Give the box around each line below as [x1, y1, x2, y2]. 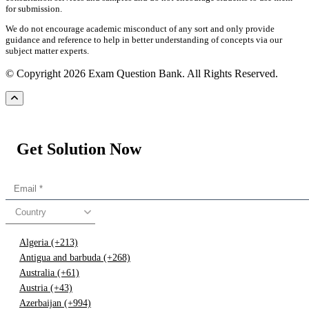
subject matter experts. [6, 46, 89, 57]
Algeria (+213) [19, 237, 78, 248]
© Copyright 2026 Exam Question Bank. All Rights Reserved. [6, 68, 278, 80]
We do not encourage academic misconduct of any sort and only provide [6, 23, 275, 34]
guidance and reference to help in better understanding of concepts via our [6, 34, 282, 46]
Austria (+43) [19, 282, 72, 293]
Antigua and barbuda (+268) [19, 252, 130, 263]
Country [15, 206, 46, 217]
